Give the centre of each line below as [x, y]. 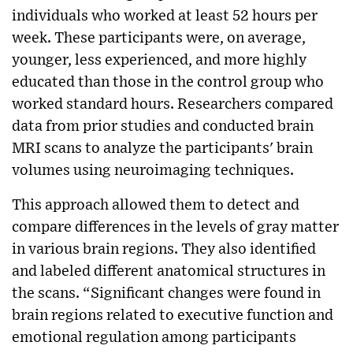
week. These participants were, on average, [159, 38]
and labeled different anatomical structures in [169, 271]
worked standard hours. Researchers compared [173, 104]
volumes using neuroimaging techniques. [153, 170]
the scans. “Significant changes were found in [166, 293]
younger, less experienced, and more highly [159, 60]
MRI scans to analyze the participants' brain [162, 148]
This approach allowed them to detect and [156, 205]
